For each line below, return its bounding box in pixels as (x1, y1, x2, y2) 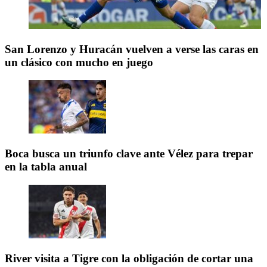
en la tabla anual (5, 160, 87, 173)
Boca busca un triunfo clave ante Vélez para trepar (5, 147, 253, 160)
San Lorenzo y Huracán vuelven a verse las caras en (5, 42, 259, 55)
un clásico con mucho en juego (5, 55, 153, 69)
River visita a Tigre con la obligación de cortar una (5, 252, 253, 265)
